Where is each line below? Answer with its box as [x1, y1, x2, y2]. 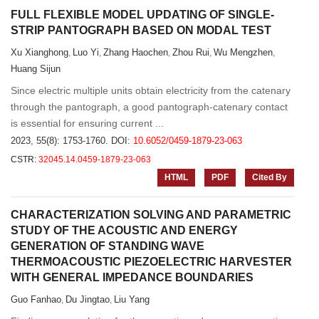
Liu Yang [114, 294, 150, 305]
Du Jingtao [66, 294, 110, 305]
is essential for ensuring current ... [11, 117, 164, 129]
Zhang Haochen [103, 47, 168, 58]
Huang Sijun [11, 63, 61, 74]
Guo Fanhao [11, 294, 61, 305]
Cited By [252, 172, 287, 182]
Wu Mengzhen [214, 47, 273, 58]
